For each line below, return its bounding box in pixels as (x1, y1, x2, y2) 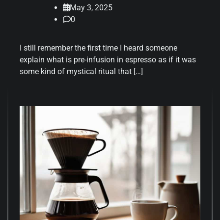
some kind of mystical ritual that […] (20, 67, 143, 77)
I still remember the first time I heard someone (20, 43, 177, 53)
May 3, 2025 (70, 3, 112, 13)
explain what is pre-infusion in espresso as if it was (20, 55, 196, 65)
